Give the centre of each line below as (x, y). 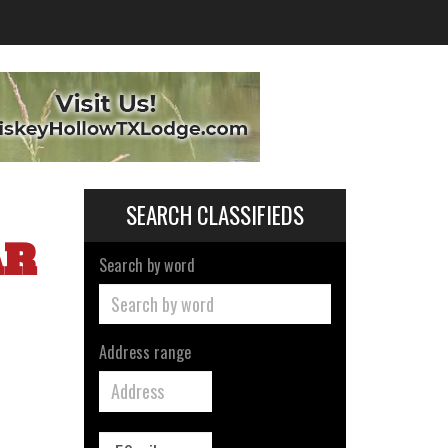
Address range (144, 351)
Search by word (146, 264)
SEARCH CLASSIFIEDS (214, 214)
